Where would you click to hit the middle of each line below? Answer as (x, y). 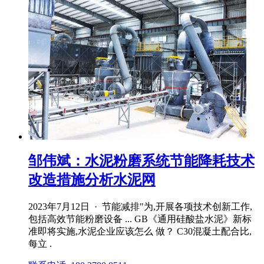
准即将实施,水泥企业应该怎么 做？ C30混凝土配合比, (140, 231)
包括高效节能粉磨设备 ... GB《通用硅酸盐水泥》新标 (140, 219)
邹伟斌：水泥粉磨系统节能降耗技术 (141, 161)
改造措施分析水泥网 (92, 179)
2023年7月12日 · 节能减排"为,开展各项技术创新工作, (140, 206)
